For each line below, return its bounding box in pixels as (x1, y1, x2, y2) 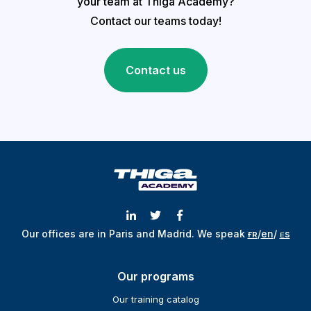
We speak (196, 228, 248, 240)
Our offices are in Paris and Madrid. (21, 228, 197, 240)
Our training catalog (112, 294, 199, 305)
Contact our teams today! (90, 14, 221, 28)
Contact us (125, 63, 186, 78)
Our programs (117, 269, 194, 284)
